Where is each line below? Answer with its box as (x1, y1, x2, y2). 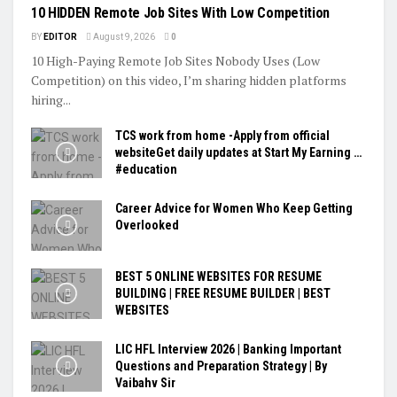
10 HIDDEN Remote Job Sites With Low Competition (31, 4, 330, 21)
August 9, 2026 (91, 31, 155, 42)
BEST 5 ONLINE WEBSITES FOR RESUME (115, 269, 322, 284)
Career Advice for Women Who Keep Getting (115, 200, 353, 215)
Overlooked (115, 217, 179, 232)
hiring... (31, 90, 71, 108)
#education (115, 161, 177, 176)
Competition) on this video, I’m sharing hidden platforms (31, 71, 346, 89)
